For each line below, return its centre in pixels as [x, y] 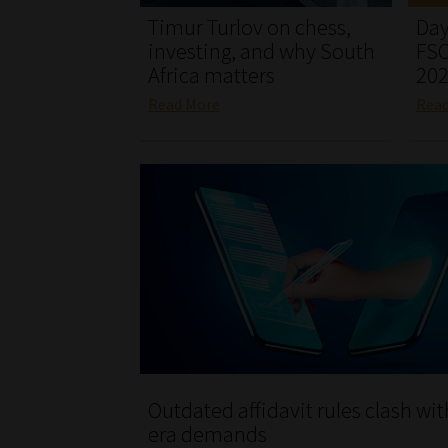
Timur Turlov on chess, [250, 27]
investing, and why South [262, 51]
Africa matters [212, 75]
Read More [184, 103]
